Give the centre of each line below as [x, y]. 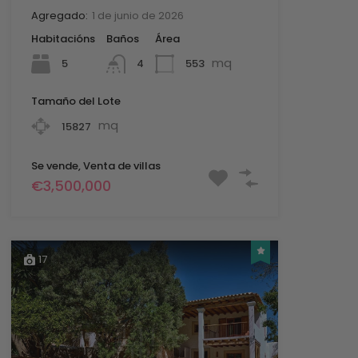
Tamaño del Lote [76, 101]
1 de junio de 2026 [137, 16]
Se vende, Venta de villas [95, 166]
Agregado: [59, 16]
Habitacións [63, 39]
